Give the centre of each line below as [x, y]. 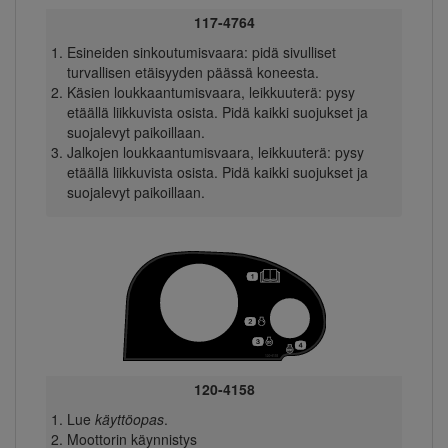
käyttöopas [129, 419]
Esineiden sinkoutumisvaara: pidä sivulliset [201, 52]
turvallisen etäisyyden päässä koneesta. [192, 72]
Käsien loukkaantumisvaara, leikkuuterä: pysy [210, 92]
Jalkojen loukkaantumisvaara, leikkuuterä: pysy [215, 152]
